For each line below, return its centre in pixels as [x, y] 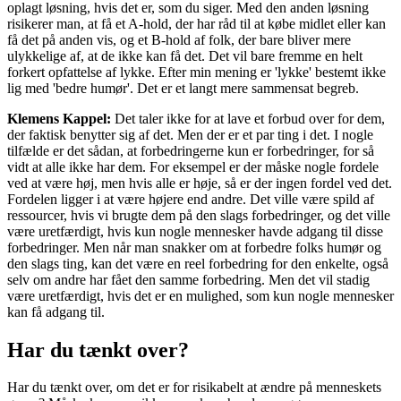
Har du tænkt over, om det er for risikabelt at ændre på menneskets [194, 388]
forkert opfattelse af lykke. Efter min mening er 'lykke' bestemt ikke [196, 72]
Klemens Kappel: [61, 118]
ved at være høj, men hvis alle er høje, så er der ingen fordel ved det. [200, 183]
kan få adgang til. [56, 311]
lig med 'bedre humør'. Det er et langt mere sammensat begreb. [183, 88]
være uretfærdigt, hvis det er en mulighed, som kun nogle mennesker [200, 295]
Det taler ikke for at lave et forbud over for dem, [250, 118]
